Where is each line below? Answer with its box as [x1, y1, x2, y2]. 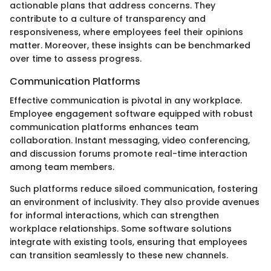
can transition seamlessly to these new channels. [10, 249, 228, 261]
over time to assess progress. [10, 52, 142, 65]
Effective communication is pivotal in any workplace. [10, 94, 242, 106]
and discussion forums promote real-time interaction [10, 147, 247, 160]
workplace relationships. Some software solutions [10, 222, 232, 235]
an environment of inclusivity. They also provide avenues [10, 195, 260, 208]
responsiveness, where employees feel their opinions [10, 25, 243, 38]
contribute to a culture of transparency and [10, 12, 206, 25]
